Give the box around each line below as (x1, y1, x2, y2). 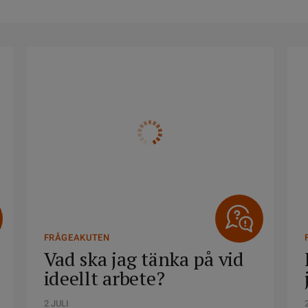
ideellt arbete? (43, 265, 165, 291)
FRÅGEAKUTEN (43, 232, 110, 243)
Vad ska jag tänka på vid (43, 246, 244, 272)
